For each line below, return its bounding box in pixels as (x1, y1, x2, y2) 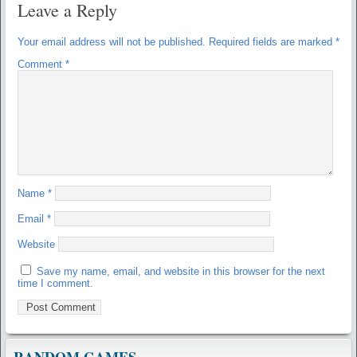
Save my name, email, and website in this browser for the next (37, 265, 325, 277)
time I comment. (18, 277, 93, 289)
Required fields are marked (209, 35, 335, 48)
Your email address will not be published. (18, 35, 206, 48)
